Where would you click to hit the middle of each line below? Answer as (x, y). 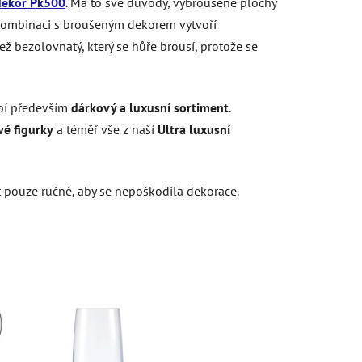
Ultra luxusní (194, 129)
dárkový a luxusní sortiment (150, 107)
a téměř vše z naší (105, 129)
